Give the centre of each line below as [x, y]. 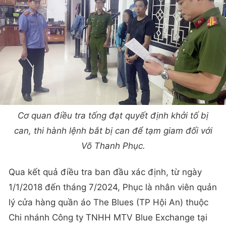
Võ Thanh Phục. [113, 146]
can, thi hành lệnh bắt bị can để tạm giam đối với [113, 131]
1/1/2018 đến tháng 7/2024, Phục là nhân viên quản [113, 187]
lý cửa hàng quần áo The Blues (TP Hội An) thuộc [108, 202]
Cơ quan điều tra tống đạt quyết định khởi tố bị [113, 116]
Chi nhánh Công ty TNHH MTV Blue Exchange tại [108, 217]
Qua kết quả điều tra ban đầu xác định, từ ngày [105, 172]
